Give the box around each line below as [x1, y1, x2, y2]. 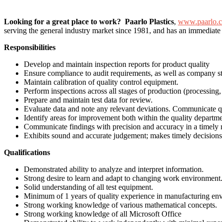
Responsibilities [4, 43, 55, 52]
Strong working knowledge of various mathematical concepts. [24, 200, 217, 209]
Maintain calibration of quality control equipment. [24, 77, 178, 86]
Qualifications [4, 148, 50, 157]
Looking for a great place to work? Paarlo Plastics [4, 17, 174, 26]
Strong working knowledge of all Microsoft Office [24, 209, 181, 218]
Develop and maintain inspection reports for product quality [24, 59, 210, 68]
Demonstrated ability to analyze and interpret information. [24, 165, 204, 173]
